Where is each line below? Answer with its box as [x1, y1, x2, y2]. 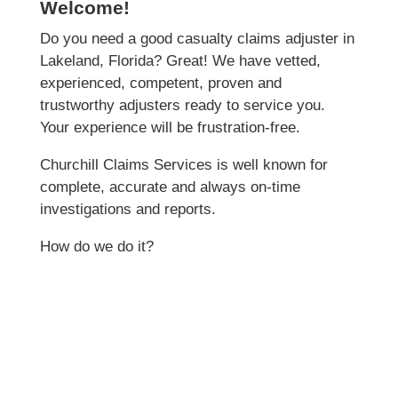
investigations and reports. [39, 201, 216, 219]
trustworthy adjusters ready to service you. [39, 97, 325, 115]
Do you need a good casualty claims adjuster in [39, 30, 354, 48]
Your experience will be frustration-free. [39, 119, 300, 137]
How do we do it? [39, 238, 154, 256]
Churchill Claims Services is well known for [39, 156, 328, 174]
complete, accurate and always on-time [39, 179, 300, 196]
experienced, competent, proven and [39, 75, 282, 92]
